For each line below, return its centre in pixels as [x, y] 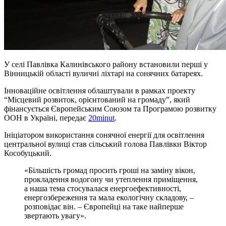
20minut [101, 118]
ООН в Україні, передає [46, 118]
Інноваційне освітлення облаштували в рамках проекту [100, 90]
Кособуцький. [28, 153]
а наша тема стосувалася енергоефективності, [103, 188]
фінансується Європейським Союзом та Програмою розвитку [110, 108]
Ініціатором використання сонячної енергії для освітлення [104, 135]
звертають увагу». [55, 215]
